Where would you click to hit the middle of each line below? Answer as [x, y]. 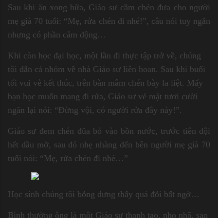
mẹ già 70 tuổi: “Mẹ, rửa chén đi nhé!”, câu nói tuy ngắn [109, 21]
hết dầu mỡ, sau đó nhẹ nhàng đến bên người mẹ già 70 [109, 144]
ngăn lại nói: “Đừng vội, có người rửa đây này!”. [95, 110]
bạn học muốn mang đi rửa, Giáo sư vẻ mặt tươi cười [103, 96]
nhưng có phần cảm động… [57, 34]
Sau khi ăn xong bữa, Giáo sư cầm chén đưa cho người [109, 7]
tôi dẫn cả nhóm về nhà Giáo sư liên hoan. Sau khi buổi [107, 69]
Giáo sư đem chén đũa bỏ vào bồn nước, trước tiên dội [109, 131]
